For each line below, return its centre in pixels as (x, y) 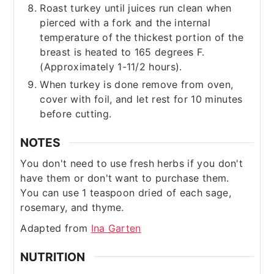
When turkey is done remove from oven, (137, 85)
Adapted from (56, 228)
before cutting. (76, 114)
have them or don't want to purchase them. (126, 178)
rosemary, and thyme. (74, 207)
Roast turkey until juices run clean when (136, 8)
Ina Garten (116, 228)
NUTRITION (53, 257)
